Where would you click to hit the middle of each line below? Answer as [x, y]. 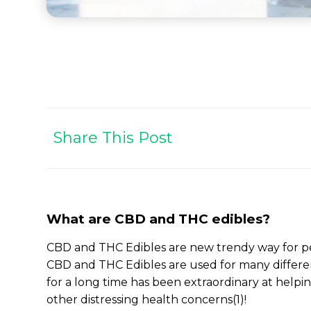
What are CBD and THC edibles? [159, 219]
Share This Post [114, 138]
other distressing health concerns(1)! [148, 300]
